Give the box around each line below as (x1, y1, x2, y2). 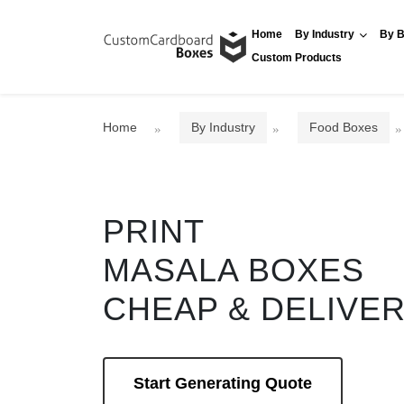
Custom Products (251, 51, 342, 64)
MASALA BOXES (103, 251, 364, 289)
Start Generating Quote (133, 373, 312, 392)
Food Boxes (309, 120, 378, 134)
